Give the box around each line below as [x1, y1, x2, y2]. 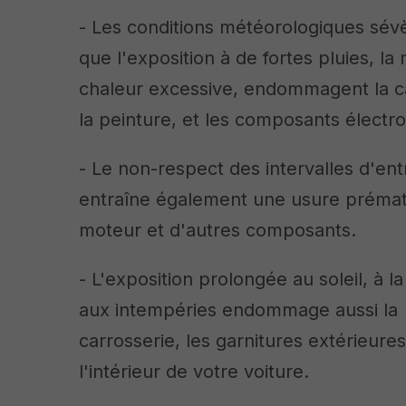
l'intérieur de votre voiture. [79, 361, 310, 383]
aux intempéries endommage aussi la [79, 299, 399, 322]
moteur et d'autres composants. [79, 219, 357, 242]
